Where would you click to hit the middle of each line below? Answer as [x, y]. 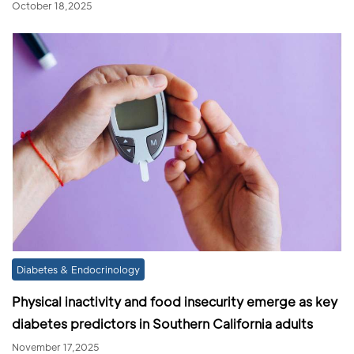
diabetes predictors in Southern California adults [162, 324]
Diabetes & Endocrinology [78, 270]
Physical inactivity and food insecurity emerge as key [175, 302]
